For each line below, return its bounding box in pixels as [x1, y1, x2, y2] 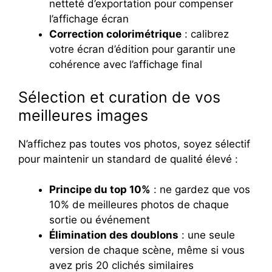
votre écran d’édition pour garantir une [49, 43, 236, 56]
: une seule [178, 229, 235, 242]
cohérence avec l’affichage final [49, 58, 202, 71]
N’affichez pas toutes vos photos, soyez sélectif [18, 137, 250, 150]
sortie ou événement [49, 214, 150, 226]
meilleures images [18, 106, 148, 124]
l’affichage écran [49, 13, 129, 25]
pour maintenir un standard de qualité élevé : [18, 152, 238, 165]
